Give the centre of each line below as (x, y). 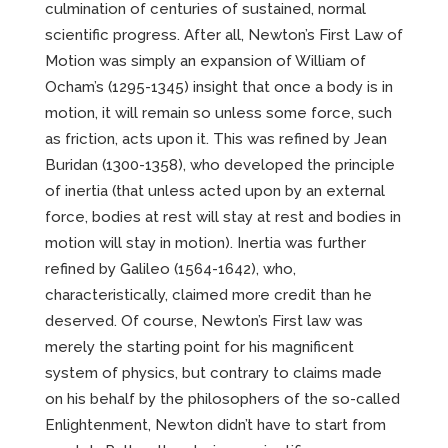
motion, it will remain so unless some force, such (218, 113)
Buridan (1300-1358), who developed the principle (220, 165)
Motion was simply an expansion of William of (205, 61)
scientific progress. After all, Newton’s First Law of (224, 35)
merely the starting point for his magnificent (199, 347)
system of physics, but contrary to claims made (213, 373)
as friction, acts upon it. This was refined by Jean (216, 139)
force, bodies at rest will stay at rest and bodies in (223, 217)
